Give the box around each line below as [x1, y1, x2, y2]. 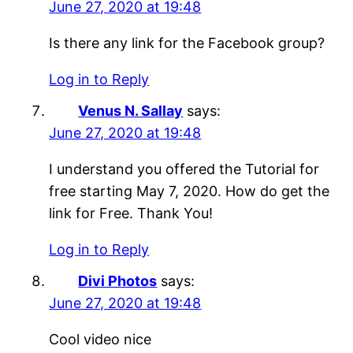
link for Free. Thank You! [49, 204, 214, 221]
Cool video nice [49, 330, 152, 347]
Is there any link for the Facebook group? [49, 34, 325, 51]
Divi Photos [78, 272, 158, 289]
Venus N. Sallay [78, 102, 184, 119]
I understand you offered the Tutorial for [49, 160, 320, 177]
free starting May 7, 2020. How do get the [49, 182, 330, 199]
